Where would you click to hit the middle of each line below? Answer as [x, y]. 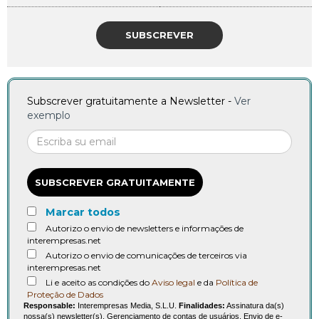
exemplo [49, 116]
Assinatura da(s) [255, 306]
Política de [237, 283]
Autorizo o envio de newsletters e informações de [145, 229]
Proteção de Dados [65, 295]
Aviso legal [173, 283]
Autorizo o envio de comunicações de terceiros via [146, 256]
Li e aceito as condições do [99, 283]
